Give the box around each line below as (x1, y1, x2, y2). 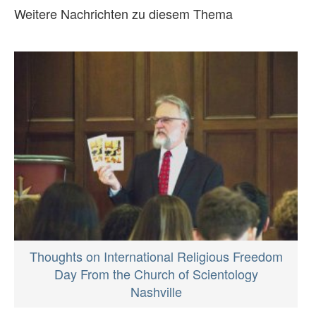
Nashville (130, 281, 182, 300)
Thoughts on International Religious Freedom (29, 246, 283, 265)
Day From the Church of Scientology (54, 264, 258, 283)
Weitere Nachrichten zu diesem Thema (14, 4, 233, 23)
